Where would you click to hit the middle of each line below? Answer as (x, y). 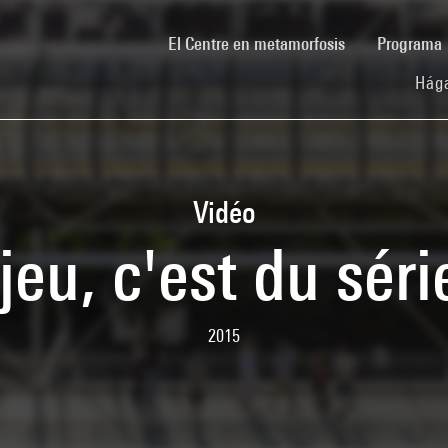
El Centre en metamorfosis (256, 43)
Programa (411, 43)
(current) (373, 42)
